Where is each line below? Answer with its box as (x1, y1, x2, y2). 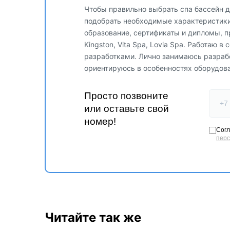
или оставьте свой (84, 103, 169, 114)
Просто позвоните (84, 90, 168, 101)
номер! (84, 116, 116, 127)
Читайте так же (45, 209, 141, 225)
